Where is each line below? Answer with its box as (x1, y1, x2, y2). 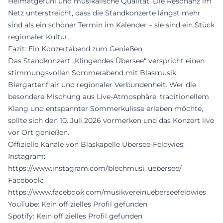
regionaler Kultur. (8, 32, 69, 41)
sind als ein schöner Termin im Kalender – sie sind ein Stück (8, 20, 215, 29)
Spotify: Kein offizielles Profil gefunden (8, 211, 142, 221)
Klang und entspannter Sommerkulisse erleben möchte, (8, 104, 203, 113)
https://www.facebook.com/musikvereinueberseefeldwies (8, 187, 206, 197)
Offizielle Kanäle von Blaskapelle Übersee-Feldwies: (8, 139, 185, 149)
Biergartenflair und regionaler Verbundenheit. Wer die (8, 80, 196, 89)
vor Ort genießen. (8, 127, 69, 137)
